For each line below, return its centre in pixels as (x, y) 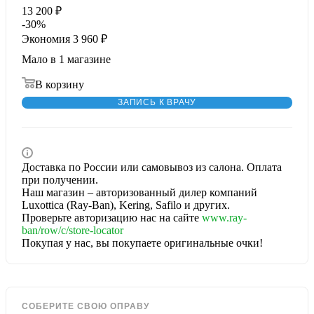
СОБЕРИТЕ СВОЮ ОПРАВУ (86, 306)
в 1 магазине (81, 59)
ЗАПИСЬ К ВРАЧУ (157, 103)
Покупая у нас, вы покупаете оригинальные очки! (142, 243)
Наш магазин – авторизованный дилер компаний (139, 192)
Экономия (46, 39)
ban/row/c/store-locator (73, 230)
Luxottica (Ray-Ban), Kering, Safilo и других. (126, 205)
